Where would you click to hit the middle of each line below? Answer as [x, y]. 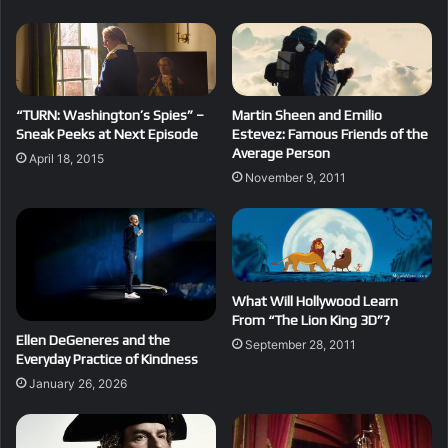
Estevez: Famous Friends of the [330, 134]
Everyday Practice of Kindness [107, 359]
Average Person [281, 153]
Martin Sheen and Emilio [307, 115]
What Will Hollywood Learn [315, 301]
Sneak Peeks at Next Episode [107, 134]
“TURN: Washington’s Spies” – [110, 115]
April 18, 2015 [66, 159]
